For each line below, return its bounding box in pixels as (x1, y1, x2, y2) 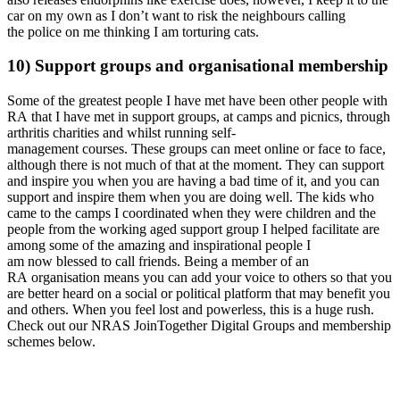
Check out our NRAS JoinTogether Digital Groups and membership (7, 318, 391, 333)
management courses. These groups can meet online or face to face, (7, 141, 386, 156)
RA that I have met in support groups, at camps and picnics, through (7, 109, 390, 124)
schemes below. (7, 334, 99, 349)
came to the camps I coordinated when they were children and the (7, 205, 376, 221)
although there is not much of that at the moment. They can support (7, 157, 384, 172)
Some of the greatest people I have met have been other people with (7, 93, 387, 108)
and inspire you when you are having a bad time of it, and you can (7, 173, 379, 188)
